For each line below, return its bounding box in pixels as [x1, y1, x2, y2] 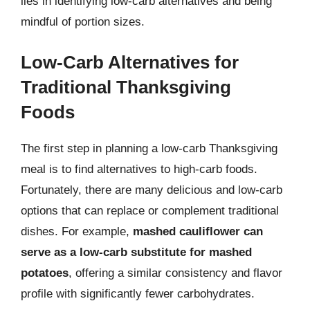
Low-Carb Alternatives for [21, 52, 239, 73]
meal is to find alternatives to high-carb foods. [21, 163, 257, 176]
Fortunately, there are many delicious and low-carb [21, 183, 282, 197]
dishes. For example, [21, 225, 133, 238]
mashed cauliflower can [133, 225, 263, 238]
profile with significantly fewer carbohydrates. [21, 287, 255, 300]
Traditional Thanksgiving [21, 77, 231, 98]
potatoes [21, 266, 69, 280]
